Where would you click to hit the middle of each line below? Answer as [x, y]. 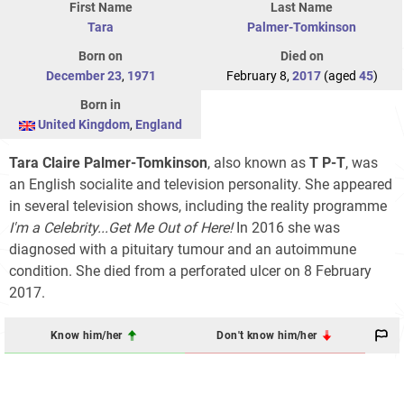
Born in [101, 105]
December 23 [83, 76]
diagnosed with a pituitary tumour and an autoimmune [183, 250]
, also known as [258, 163]
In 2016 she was [286, 228]
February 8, [259, 76]
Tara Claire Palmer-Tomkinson [108, 163]
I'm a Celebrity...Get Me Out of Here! [121, 228]
